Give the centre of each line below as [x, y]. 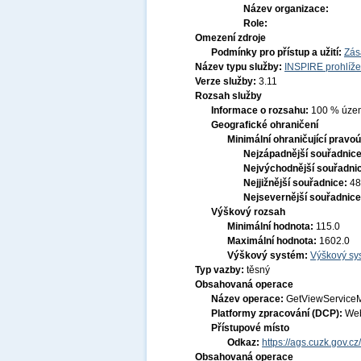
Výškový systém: [269, 255]
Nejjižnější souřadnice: [297, 183]
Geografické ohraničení [265, 125]
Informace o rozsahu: [261, 110]
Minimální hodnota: [272, 226]
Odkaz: [245, 342]
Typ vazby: [221, 270]
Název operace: [249, 299]
